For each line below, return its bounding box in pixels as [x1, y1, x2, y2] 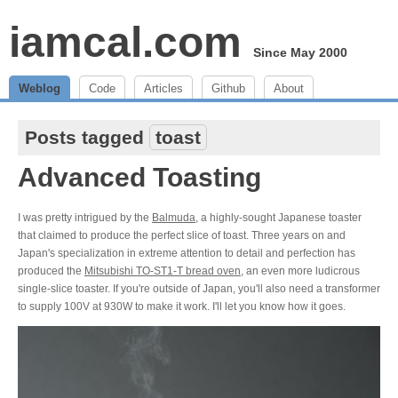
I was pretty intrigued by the [18, 211, 152, 224]
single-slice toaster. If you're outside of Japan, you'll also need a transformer [18, 283, 380, 295]
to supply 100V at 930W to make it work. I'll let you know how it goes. [18, 300, 346, 313]
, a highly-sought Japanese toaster [195, 211, 362, 224]
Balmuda [152, 211, 195, 224]
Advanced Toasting [18, 163, 261, 192]
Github [211, 82, 245, 95]
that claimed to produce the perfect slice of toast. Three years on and [18, 229, 346, 242]
